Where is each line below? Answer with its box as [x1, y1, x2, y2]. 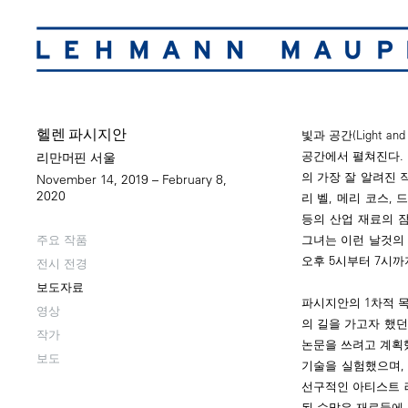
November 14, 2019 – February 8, [36, 171, 227, 188]
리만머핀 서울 [36, 149, 116, 166]
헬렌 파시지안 [36, 125, 127, 143]
